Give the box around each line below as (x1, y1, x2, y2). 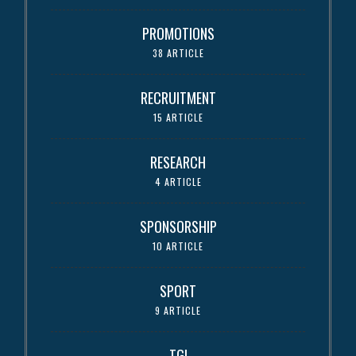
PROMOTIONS (141, 22, 215, 44)
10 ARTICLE (153, 238, 203, 253)
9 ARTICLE (155, 303, 201, 317)
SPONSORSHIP (139, 215, 217, 237)
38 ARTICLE (152, 45, 204, 60)
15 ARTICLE (153, 110, 203, 124)
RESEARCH (150, 151, 206, 172)
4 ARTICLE (154, 174, 202, 188)
